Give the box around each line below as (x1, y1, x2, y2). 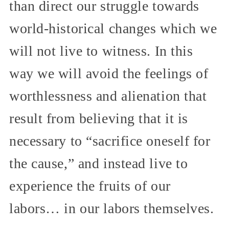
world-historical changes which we (9, 20, 217, 36)
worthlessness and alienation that (9, 87, 207, 104)
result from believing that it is (9, 110, 188, 126)
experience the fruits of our (9, 177, 171, 194)
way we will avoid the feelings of (9, 65, 209, 81)
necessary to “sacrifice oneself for (9, 132, 211, 149)
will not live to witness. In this (9, 42, 193, 59)
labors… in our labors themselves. (9, 200, 214, 216)
